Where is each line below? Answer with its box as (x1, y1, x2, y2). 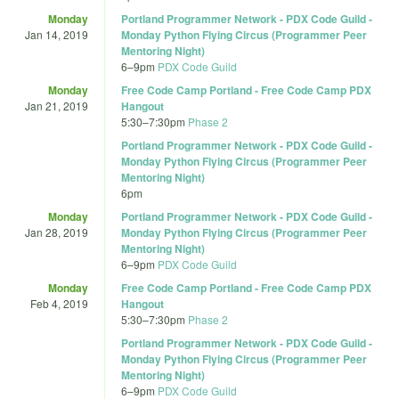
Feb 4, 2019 (30, 295, 88, 311)
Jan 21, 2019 (25, 97, 88, 113)
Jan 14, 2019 (25, 26, 88, 42)
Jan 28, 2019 (25, 224, 88, 240)
